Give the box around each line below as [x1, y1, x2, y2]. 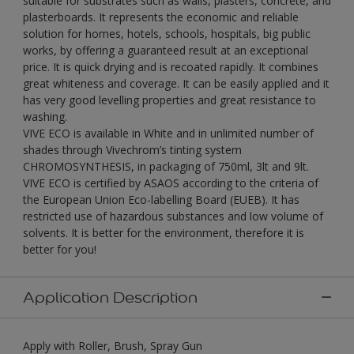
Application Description [23, 287, 198, 307]
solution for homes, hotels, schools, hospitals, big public [23, 25, 311, 41]
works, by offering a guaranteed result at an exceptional [23, 42, 308, 58]
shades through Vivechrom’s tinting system [23, 141, 242, 157]
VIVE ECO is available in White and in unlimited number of [23, 125, 314, 141]
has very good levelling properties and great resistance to [23, 92, 316, 107]
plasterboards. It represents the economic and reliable [23, 9, 299, 24]
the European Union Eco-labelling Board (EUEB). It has [23, 191, 299, 207]
